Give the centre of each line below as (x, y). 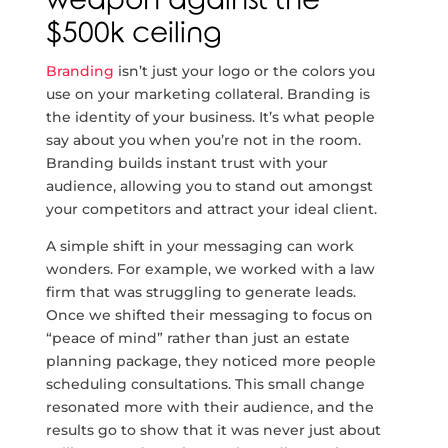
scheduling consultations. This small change (205, 384)
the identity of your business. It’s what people (210, 117)
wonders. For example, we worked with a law (210, 269)
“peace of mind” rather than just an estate (197, 338)
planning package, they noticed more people (210, 361)
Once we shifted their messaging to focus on (209, 315)
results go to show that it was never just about (213, 430)
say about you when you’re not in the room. (203, 140)
